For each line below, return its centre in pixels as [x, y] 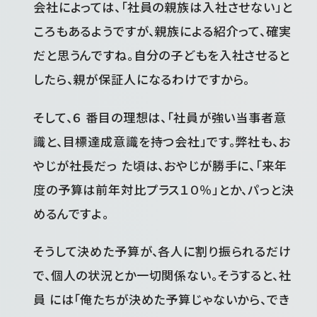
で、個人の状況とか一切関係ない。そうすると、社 [162, 275]
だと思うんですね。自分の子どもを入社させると [162, 55]
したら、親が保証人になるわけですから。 [142, 79]
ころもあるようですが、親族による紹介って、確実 [162, 31]
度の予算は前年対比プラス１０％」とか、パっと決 [164, 189]
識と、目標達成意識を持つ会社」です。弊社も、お [162, 141]
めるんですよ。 [71, 213]
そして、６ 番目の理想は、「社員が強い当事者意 [160, 117]
